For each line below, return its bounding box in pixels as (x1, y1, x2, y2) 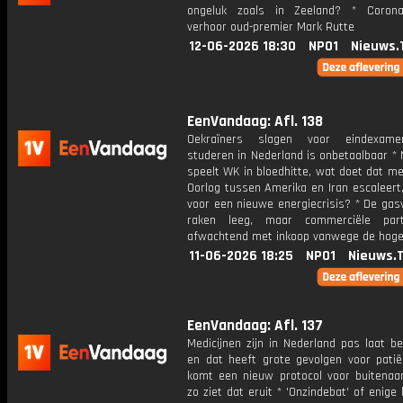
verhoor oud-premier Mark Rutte (187, 19, 354, 35)
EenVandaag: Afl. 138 (187, 112, 323, 131)
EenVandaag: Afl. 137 (187, 316, 323, 336)
